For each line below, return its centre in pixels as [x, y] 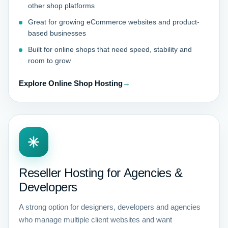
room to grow [49, 61]
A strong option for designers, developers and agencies [110, 207]
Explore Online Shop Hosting [71, 83]
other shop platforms [61, 6]
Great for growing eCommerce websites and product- [114, 22]
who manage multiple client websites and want [95, 220]
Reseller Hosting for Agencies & [101, 173]
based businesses [57, 33]
